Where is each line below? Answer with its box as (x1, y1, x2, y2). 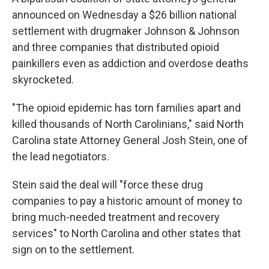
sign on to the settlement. (12, 243, 134, 256)
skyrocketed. (12, 73, 74, 86)
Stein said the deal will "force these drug (12, 178, 203, 191)
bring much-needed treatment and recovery (12, 211, 220, 223)
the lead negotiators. (12, 150, 109, 163)
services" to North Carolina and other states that (12, 227, 241, 240)
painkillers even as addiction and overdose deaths (12, 57, 249, 70)
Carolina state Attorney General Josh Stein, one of (12, 134, 248, 147)
